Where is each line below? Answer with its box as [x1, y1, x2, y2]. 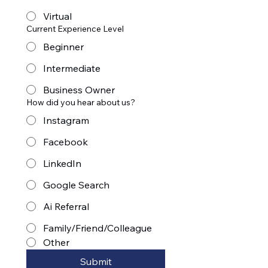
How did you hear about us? [26, 97, 135, 108]
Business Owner [43, 84, 115, 96]
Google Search [43, 179, 109, 191]
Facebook [43, 136, 88, 148]
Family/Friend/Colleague [43, 222, 152, 234]
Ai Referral [43, 200, 89, 213]
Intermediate [43, 62, 100, 75]
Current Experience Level [26, 23, 124, 35]
